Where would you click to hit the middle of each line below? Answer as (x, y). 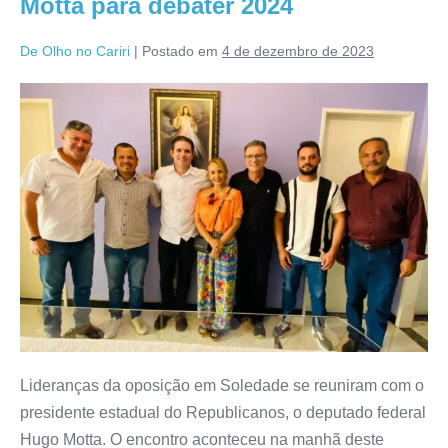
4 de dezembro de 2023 (298, 51)
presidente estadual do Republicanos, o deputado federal (223, 413)
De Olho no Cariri (75, 51)
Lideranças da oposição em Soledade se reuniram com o (222, 386)
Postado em (180, 51)
